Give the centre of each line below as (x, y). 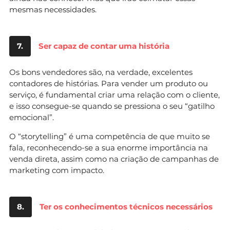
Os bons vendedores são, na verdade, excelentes (101, 72)
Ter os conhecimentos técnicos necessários (126, 206)
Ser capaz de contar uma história (104, 46)
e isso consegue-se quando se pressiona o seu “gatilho (112, 106)
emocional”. (32, 117)
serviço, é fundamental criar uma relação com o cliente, (114, 94)
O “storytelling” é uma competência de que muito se (110, 136)
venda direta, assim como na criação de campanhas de (114, 159)
